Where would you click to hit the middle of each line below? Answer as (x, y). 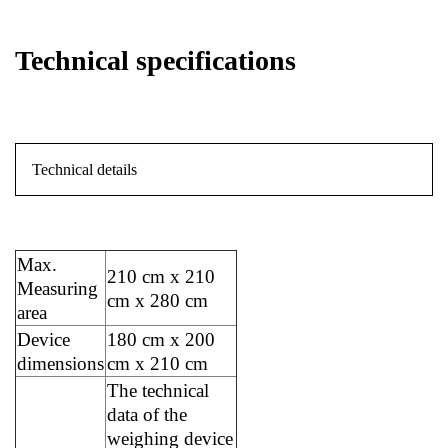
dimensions (60, 363)
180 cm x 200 (161, 339)
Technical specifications (155, 60)
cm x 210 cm (157, 363)
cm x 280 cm (157, 300)
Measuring (57, 288)
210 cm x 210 (161, 276)
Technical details (84, 169)
